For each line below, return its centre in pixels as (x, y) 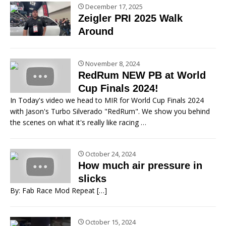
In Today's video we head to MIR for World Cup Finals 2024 (107, 100)
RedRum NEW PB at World (142, 75)
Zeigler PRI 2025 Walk (130, 18)
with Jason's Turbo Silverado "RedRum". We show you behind (110, 111)
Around (96, 31)
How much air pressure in (140, 165)
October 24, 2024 (110, 154)
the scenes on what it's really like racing (75, 122)
